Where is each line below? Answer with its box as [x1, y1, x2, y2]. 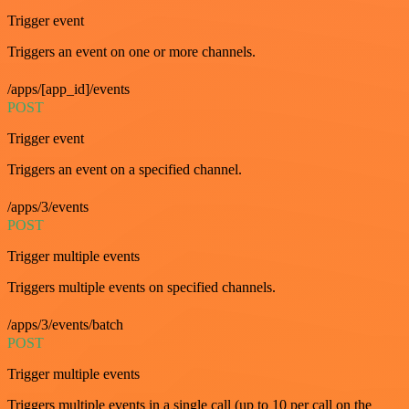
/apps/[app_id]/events [7, 80, 130, 97]
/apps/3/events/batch [7, 316, 123, 332]
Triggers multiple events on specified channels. [7, 278, 276, 295]
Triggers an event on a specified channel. [7, 161, 242, 177]
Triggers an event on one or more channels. [7, 43, 256, 59]
